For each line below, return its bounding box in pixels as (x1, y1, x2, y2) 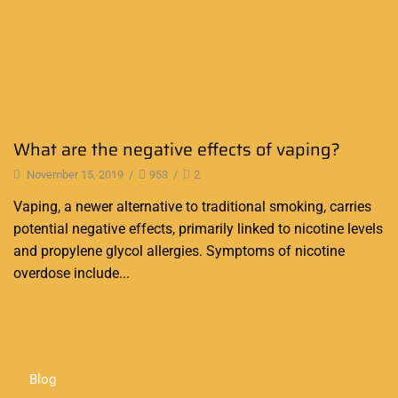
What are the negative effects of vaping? (13, 135, 340, 163)
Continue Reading (13, 295, 117, 312)
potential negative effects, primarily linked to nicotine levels (13, 220, 383, 238)
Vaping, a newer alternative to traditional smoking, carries (13, 198, 371, 216)
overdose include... (13, 265, 130, 283)
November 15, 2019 (24, 168, 123, 182)
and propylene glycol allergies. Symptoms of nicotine (13, 243, 345, 260)
